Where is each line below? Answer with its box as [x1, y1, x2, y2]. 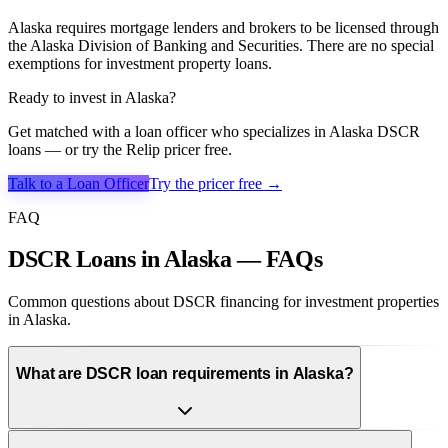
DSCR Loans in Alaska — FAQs [8, 246, 323, 273]
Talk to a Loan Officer [8, 174, 149, 192]
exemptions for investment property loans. [8, 54, 272, 72]
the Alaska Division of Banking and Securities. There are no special [8, 36, 434, 54]
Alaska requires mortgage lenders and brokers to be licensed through [8, 18, 439, 36]
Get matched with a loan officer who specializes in [8, 122, 329, 140]
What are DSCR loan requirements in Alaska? [16, 364, 354, 382]
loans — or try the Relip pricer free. [8, 140, 232, 158]
